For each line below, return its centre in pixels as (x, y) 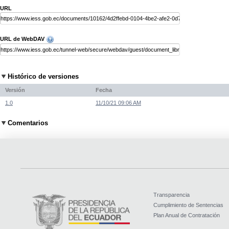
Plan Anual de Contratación (186, 215)
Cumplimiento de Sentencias (188, 205)
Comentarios (28, 123)
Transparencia (171, 195)
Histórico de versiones (43, 76)
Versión (15, 90)
